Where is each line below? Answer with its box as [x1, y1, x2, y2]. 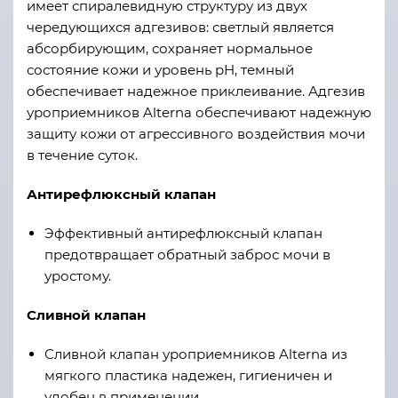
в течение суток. [27, 147, 138, 163]
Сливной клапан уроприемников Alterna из [44, 346, 347, 362]
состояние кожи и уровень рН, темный [27, 61, 294, 78]
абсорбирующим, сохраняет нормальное [27, 40, 313, 57]
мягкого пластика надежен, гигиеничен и [44, 367, 332, 384]
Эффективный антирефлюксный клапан [44, 225, 322, 242]
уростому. [44, 267, 111, 284]
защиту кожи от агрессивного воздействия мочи [27, 125, 365, 142]
